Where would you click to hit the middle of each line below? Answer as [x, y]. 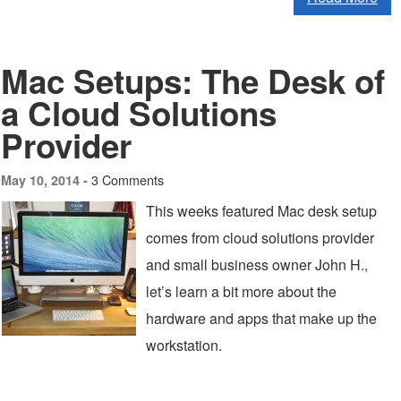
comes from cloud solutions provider [260, 238]
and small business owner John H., [257, 264]
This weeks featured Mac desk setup [261, 211]
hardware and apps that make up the [261, 318]
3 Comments [128, 179]
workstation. [184, 345]
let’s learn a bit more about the [241, 291]
